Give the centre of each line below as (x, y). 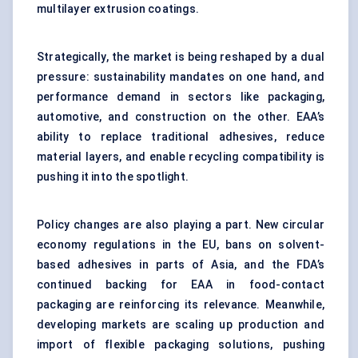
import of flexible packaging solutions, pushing (181, 345)
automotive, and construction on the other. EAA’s (181, 117)
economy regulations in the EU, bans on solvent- (181, 245)
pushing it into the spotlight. (113, 177)
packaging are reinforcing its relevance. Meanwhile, (181, 305)
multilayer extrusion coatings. (118, 9)
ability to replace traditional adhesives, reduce (181, 137)
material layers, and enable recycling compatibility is (181, 157)
